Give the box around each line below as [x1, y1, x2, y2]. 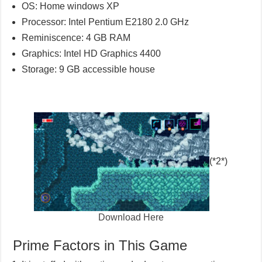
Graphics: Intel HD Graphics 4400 [22, 49, 161, 59]
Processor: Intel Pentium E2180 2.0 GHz [22, 17, 189, 27]
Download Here [98, 212, 164, 223]
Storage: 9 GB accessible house [22, 64, 156, 75]
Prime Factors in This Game [13, 237, 188, 254]
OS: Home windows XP [22, 1, 120, 12]
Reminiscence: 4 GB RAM [22, 33, 131, 43]
